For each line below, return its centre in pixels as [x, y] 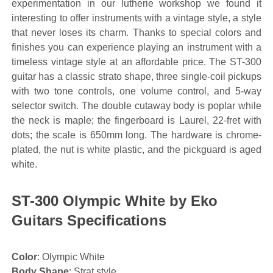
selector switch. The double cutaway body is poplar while [136, 106]
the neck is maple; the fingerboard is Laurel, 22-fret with [136, 120]
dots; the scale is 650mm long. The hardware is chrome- [136, 135]
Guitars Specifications [89, 220]
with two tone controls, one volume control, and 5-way [136, 91]
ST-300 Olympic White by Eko [115, 201]
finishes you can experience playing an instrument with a [136, 47]
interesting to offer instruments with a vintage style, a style [136, 18]
